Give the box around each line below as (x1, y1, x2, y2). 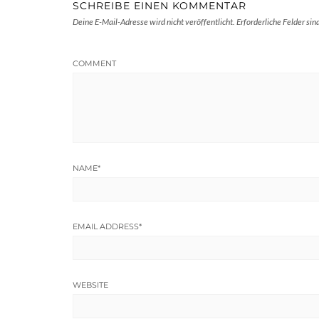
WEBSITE (73, 280, 108, 290)
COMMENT (73, 58, 116, 68)
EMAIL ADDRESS (73, 221, 139, 231)
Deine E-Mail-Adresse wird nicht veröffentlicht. (73, 16, 235, 27)
